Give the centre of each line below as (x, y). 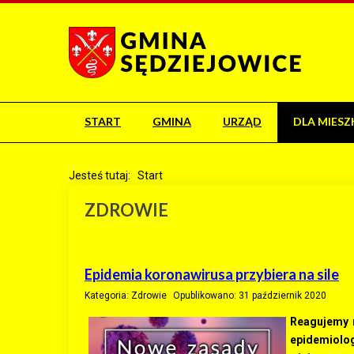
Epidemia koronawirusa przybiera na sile (212, 274)
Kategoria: (108, 296)
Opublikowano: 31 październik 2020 (250, 296)
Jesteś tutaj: (102, 175)
